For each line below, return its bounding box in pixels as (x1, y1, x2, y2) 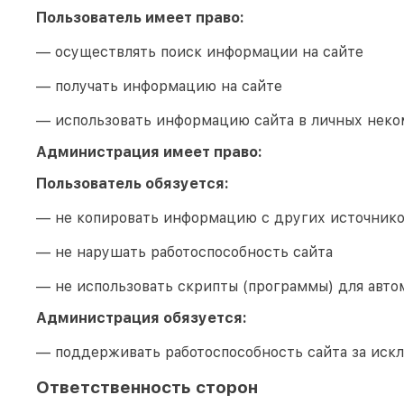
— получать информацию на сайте (36, 77, 282, 95)
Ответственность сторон (36, 376, 258, 398)
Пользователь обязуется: (36, 174, 229, 192)
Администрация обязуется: (36, 308, 247, 326)
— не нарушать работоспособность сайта (36, 243, 333, 261)
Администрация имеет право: (36, 142, 262, 161)
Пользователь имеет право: (36, 8, 244, 26)
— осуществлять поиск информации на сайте (36, 42, 363, 60)
